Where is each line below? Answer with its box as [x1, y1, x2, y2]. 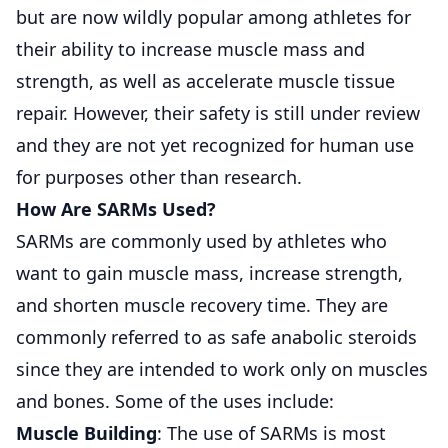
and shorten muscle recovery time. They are [16, 292, 388, 317]
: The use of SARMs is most [157, 420, 386, 445]
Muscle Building [16, 420, 157, 445]
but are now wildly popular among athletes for [16, 4, 411, 29]
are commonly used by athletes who [74, 228, 387, 253]
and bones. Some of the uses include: [16, 388, 334, 413]
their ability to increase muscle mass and [16, 36, 365, 61]
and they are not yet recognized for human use [16, 132, 414, 157]
